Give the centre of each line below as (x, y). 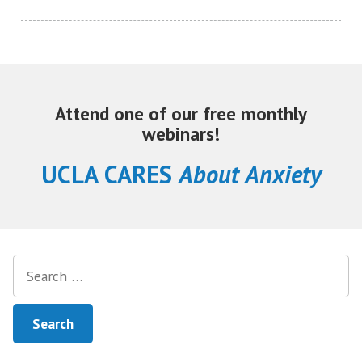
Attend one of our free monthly (181, 114)
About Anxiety (250, 175)
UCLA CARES (109, 175)
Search (32, 264)
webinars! (181, 134)
